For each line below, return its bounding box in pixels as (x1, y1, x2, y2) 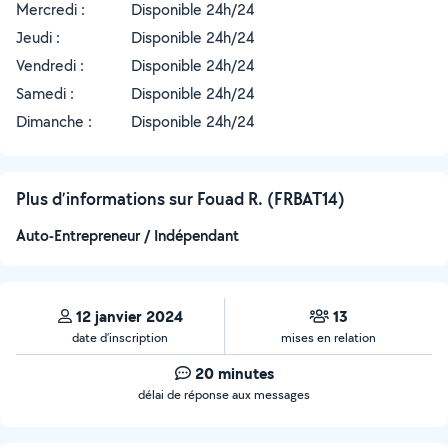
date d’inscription (72, 329, 168, 346)
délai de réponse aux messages (138, 386, 310, 403)
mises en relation (281, 329, 376, 346)
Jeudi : (16, 27, 60, 48)
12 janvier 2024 (75, 305, 183, 327)
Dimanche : (16, 111, 92, 132)
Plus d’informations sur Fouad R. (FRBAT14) (16, 187, 345, 210)
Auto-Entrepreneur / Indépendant (16, 225, 239, 246)
